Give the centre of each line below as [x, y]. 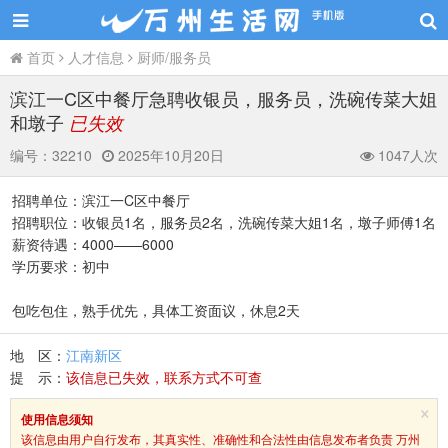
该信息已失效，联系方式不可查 [164, 377]
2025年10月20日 [169, 155]
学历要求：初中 [61, 266]
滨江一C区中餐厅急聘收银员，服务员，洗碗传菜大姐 [223, 98]
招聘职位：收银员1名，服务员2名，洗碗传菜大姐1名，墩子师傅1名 [224, 222]
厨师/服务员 [174, 57]
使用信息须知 [57, 419]
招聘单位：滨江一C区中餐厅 [101, 200]
